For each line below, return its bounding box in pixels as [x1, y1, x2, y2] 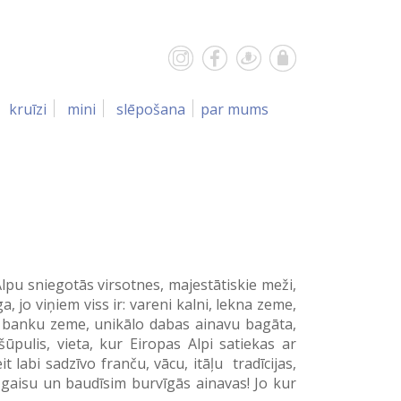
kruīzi [9, 99, 47, 119]
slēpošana [116, 99, 185, 119]
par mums [200, 99, 269, 119]
